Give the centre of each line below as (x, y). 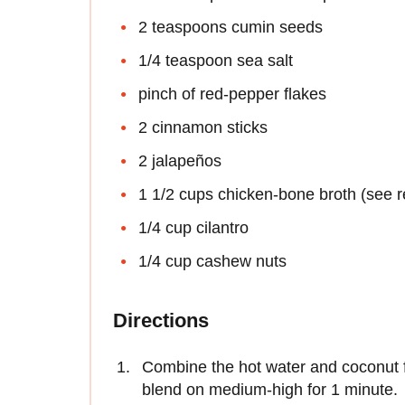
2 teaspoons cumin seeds (231, 27)
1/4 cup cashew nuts (212, 261)
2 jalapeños (180, 160)
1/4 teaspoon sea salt (216, 60)
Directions (161, 320)
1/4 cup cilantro (193, 227)
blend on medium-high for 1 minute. (270, 389)
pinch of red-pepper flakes (232, 94)
